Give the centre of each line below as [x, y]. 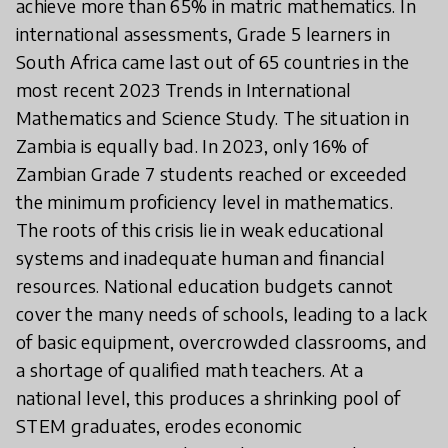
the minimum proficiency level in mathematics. [205, 201]
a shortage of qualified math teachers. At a [190, 369]
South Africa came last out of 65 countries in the [213, 61]
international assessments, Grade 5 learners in [203, 33]
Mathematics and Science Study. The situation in [212, 117]
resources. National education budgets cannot [205, 285]
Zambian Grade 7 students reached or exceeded [212, 173]
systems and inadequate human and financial [201, 257]
